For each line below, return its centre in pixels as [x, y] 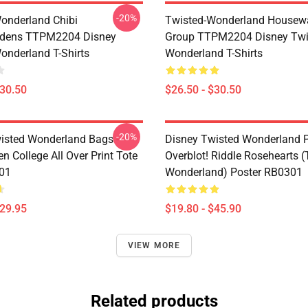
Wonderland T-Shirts [214, 53]
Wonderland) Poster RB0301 [234, 172]
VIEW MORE [154, 245]
